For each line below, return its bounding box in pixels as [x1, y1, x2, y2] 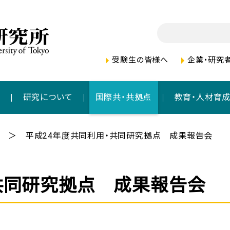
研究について [23, 92, 73, 102]
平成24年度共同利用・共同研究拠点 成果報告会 [25, 131, 213, 141]
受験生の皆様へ [112, 55, 168, 65]
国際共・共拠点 [95, 92, 152, 102]
